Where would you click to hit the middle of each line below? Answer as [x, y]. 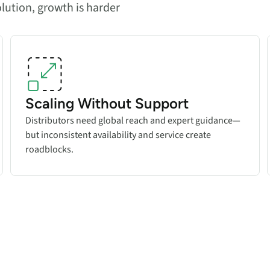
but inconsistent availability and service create [118, 135]
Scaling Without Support [107, 103]
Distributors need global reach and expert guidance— [133, 120]
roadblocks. [50, 149]
